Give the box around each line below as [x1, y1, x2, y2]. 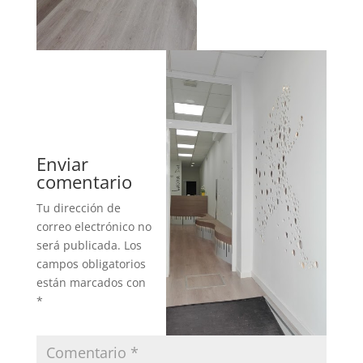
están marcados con [36, 274, 146, 290]
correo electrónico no [36, 218, 152, 234]
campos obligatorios [36, 255, 146, 271]
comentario [36, 169, 132, 194]
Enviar [36, 151, 88, 176]
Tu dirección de [36, 199, 121, 216]
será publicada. [36, 237, 121, 253]
